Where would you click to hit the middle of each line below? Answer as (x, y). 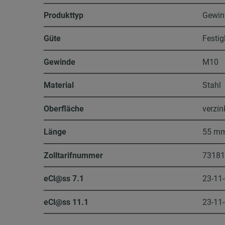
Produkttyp (64, 15)
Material (59, 85)
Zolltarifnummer (74, 155)
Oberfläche (64, 108)
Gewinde (60, 62)
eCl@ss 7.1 (64, 179)
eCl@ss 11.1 (66, 202)
